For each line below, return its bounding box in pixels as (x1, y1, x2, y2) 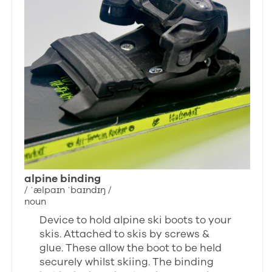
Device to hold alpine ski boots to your (39, 212, 232, 227)
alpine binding (24, 171, 101, 186)
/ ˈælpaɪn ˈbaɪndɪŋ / (24, 183, 112, 196)
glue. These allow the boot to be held (39, 240, 222, 255)
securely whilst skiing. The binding (39, 254, 214, 269)
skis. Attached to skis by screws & (39, 226, 210, 241)
